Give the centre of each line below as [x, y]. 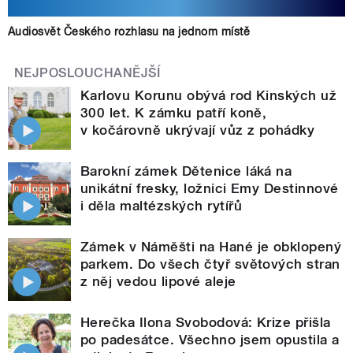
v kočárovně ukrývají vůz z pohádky [198, 130]
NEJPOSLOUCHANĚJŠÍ [87, 72]
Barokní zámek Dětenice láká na [186, 171]
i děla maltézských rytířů [161, 205]
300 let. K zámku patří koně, [174, 112]
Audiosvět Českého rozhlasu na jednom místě [129, 31]
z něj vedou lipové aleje [158, 281]
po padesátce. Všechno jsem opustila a [210, 339]
